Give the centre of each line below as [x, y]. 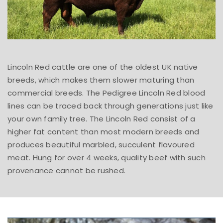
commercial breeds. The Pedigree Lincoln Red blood [107, 93]
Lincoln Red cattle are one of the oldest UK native [103, 67]
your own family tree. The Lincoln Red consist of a [102, 118]
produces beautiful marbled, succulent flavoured [101, 144]
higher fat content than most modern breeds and [104, 131]
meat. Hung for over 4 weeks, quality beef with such [107, 157]
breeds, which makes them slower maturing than [101, 80]
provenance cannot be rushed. [66, 170]
